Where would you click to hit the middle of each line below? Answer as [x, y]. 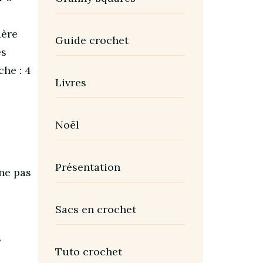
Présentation [87, 167]
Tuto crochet [88, 252]
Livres [70, 83]
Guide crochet [92, 41]
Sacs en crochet [95, 210]
